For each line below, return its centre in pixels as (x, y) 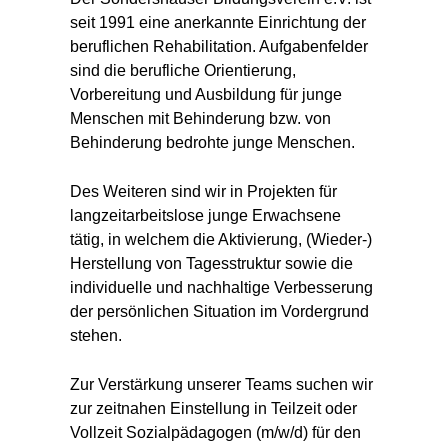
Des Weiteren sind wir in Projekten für (203, 191)
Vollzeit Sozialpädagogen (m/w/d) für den (215, 432)
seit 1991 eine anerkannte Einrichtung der (218, 22)
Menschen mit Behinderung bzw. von (200, 118)
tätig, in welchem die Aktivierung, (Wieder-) (221, 239)
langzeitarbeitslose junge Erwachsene (205, 215)
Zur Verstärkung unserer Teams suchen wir (221, 384)
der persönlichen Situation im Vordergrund (219, 311)
